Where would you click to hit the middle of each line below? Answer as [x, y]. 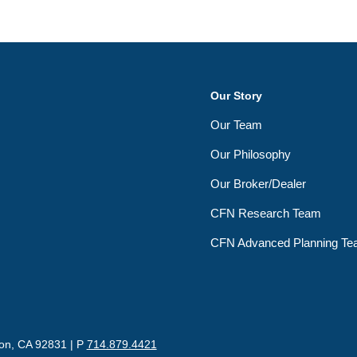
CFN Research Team [266, 213]
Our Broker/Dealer [259, 183]
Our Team [237, 124]
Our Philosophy [251, 154]
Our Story [237, 95]
